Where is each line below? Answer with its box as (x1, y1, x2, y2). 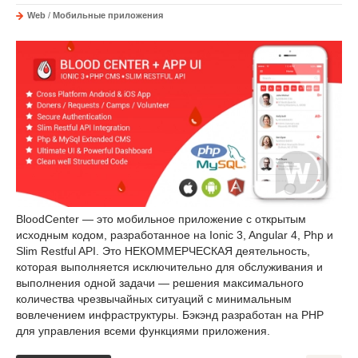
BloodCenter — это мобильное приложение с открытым (16, 212, 306, 225)
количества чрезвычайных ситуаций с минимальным (16, 292, 292, 305)
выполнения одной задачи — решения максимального (16, 276, 304, 289)
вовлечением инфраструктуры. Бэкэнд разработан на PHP (16, 308, 324, 321)
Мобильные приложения (53, 10, 163, 20)
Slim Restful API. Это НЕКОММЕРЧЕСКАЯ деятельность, (16, 244, 310, 257)
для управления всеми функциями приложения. (16, 324, 270, 337)
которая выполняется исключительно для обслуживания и (16, 260, 323, 273)
